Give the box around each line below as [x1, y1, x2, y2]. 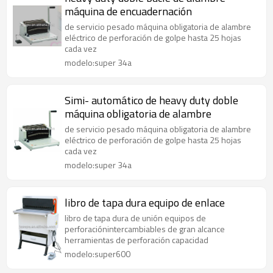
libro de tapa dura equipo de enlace [65, 194, 225, 211]
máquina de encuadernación [65, 3, 192, 19]
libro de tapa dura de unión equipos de [65, 211, 206, 224]
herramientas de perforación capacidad [65, 233, 208, 246]
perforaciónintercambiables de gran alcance [65, 222, 225, 235]
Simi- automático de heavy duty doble [65, 92, 238, 108]
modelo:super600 [65, 247, 130, 260]
